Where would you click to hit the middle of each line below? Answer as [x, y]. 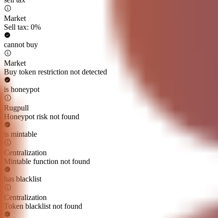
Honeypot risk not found [42, 117]
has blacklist [23, 179]
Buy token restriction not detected [55, 72]
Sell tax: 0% [22, 27]
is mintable [20, 134]
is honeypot [22, 90]
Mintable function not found [47, 162]
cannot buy [21, 45]
